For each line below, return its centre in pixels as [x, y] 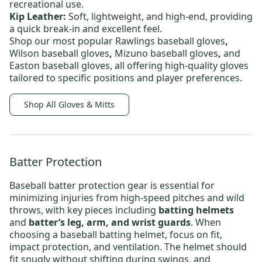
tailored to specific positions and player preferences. [126, 78]
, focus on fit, [194, 235]
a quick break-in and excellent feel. [86, 29]
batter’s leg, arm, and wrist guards [110, 223]
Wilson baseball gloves [59, 54]
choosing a [35, 235]
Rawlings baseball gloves [170, 41]
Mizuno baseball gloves [166, 54]
